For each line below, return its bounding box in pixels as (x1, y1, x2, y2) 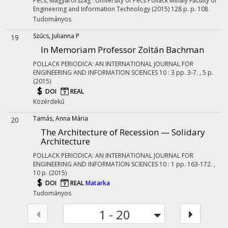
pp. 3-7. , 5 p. (176, 68, 213, 77)
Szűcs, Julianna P (33, 32, 79, 40)
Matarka (85, 179, 110, 188)
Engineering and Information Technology (33, 5, 150, 13)
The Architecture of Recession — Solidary (41, 126, 205, 138)
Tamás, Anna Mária (33, 114, 88, 123)
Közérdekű (33, 97, 64, 106)
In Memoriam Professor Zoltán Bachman (41, 44, 204, 55)
